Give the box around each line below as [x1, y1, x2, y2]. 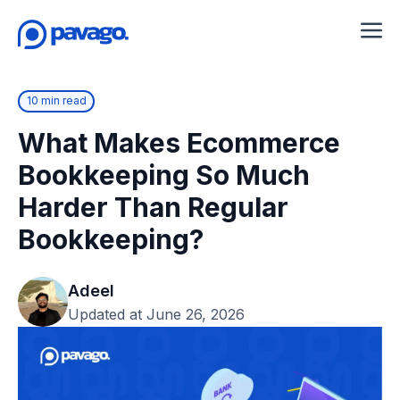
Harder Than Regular [18, 190, 288, 223]
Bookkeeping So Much [18, 158, 310, 191]
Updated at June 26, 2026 [68, 304, 245, 323]
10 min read [26, 94, 87, 107]
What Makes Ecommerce [18, 126, 340, 159]
